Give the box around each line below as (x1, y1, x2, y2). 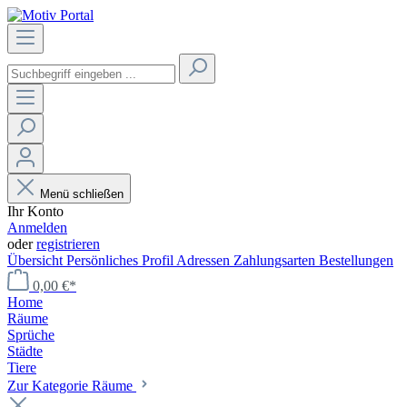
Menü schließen (40, 187, 124, 201)
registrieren (36, 236, 100, 252)
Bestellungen (319, 253, 393, 268)
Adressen (176, 253, 233, 268)
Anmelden (7, 220, 67, 235)
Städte (7, 343, 43, 359)
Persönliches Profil (66, 253, 176, 268)
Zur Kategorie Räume (7, 378, 136, 393)
